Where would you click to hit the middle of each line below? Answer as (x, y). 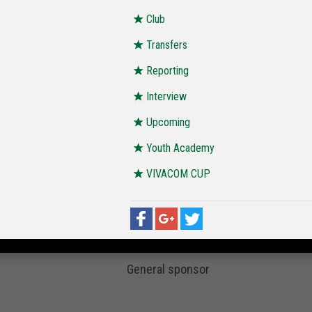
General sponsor (168, 270)
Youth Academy (180, 148)
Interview (166, 97)
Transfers (167, 45)
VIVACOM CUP (178, 174)
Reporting (167, 71)
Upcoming (168, 123)
